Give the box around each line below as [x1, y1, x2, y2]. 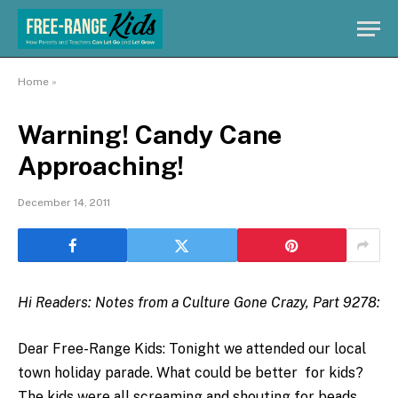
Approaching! [18, 150, 185, 181]
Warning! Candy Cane [18, 119, 283, 150]
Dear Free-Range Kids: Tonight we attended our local [18, 339, 366, 357]
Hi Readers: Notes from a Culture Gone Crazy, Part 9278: [18, 294, 380, 311]
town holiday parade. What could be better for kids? [18, 363, 363, 381]
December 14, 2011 [18, 196, 110, 209]
